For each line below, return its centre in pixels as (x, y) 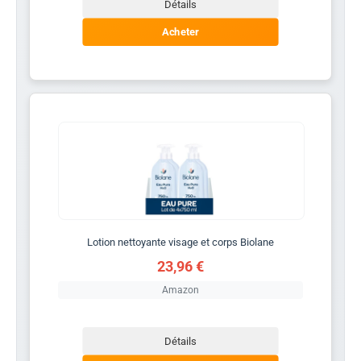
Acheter (180, 32)
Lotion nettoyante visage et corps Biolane (180, 242)
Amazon (180, 290)
